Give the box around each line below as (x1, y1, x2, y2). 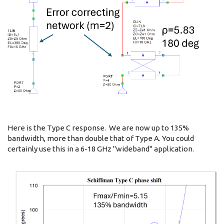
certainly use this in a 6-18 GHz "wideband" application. (7, 144, 194, 153)
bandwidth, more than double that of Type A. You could (7, 133, 194, 142)
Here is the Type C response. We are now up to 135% (7, 123, 189, 132)
